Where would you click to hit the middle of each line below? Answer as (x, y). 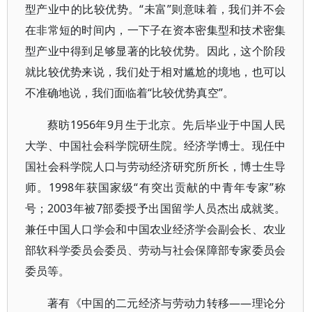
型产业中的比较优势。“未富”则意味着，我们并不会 (156, 9)
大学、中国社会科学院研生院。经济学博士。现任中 (156, 146)
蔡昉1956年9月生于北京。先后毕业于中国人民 (167, 125)
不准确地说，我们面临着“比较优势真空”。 (130, 93)
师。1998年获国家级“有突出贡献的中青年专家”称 (156, 187)
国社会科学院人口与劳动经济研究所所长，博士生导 (156, 166)
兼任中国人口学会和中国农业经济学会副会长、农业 (156, 229)
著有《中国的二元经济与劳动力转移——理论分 (167, 303)
